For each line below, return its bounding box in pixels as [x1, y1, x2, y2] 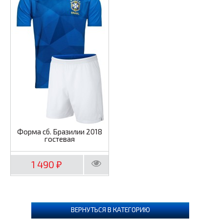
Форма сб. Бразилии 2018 [17, 127, 102, 136]
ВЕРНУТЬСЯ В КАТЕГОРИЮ [70, 205, 150, 214]
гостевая [44, 134, 75, 143]
